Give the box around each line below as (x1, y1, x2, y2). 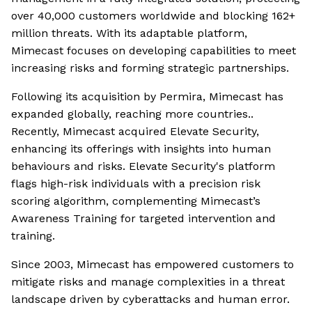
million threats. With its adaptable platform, (11, 26, 247, 40)
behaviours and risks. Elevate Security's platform (11, 159, 275, 173)
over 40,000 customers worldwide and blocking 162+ (11, 8, 295, 22)
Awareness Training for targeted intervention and (11, 211, 276, 225)
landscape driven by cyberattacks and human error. (11, 292, 290, 306)
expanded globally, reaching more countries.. (11, 107, 253, 120)
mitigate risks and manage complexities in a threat (11, 274, 285, 288)
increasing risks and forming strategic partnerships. (11, 61, 289, 75)
